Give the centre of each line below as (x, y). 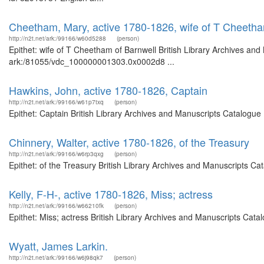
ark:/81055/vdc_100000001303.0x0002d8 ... (92, 61)
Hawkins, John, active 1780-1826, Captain (108, 90)
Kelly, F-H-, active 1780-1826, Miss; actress (111, 194)
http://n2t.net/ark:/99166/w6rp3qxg (56, 154)
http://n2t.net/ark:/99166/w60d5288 (57, 38)
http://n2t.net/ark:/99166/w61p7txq (56, 102)
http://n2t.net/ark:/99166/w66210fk (56, 206)
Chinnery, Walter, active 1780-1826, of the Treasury (129, 142)
